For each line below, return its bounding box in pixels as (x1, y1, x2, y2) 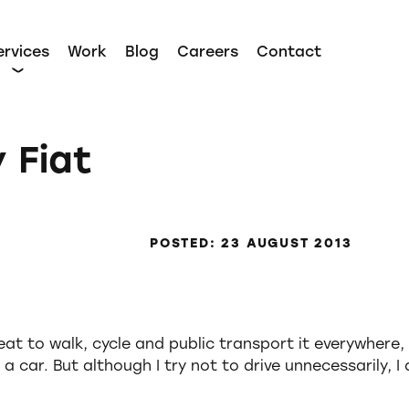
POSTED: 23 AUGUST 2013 (150, 237, 352, 251)
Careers (176, 45, 238, 60)
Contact (256, 45, 321, 60)
